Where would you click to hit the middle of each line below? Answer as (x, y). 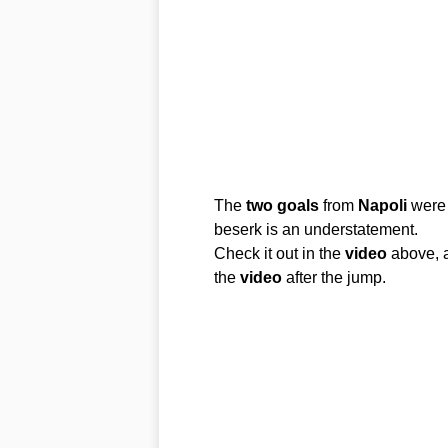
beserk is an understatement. (315, 229)
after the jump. (333, 277)
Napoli (382, 205)
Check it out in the (279, 253)
